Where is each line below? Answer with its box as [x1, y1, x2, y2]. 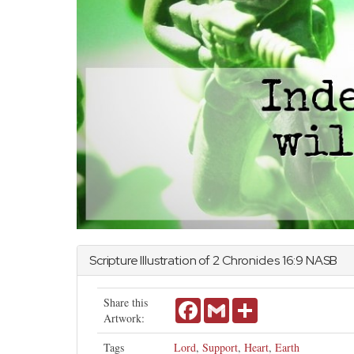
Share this [104, 294, 148, 310]
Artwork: [104, 310, 145, 326]
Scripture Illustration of [89, 251, 213, 269]
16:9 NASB [279, 251, 338, 269]
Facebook [201, 296, 243, 311]
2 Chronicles [212, 251, 280, 269]
